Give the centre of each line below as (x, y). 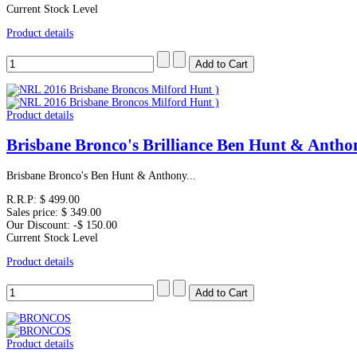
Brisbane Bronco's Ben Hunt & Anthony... (101, 175)
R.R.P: (23, 199)
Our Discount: (40, 225)
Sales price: (34, 212)
